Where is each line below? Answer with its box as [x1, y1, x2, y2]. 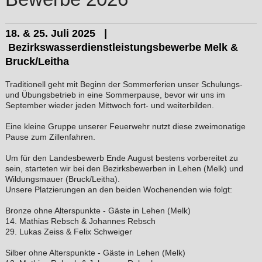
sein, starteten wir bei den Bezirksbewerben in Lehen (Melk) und [5, 163, 243, 173]
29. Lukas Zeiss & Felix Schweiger [5, 226, 132, 236]
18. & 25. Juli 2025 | [5, 27, 110, 39]
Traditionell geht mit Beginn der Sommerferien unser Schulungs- [5, 79, 243, 89]
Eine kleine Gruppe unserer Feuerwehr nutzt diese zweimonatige [5, 121, 246, 131]
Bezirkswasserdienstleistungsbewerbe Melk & [5, 41, 238, 53]
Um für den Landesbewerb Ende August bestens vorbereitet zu [5, 153, 238, 163]
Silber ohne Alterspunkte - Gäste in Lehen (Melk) [5, 247, 185, 257]
